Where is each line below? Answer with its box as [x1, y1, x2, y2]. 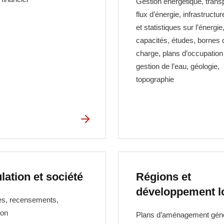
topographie [136, 75, 174, 84]
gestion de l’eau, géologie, [136, 62, 220, 71]
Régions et [136, 170, 191, 183]
